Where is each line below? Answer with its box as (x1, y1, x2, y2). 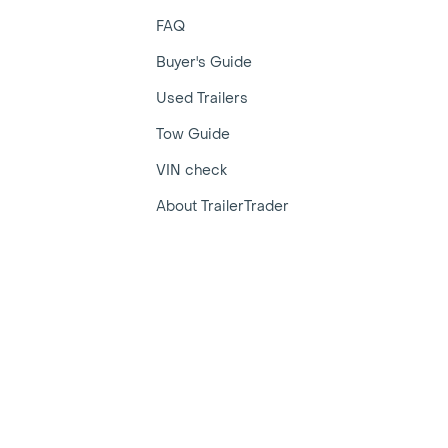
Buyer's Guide (156, 53, 253, 72)
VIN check (156, 161, 228, 180)
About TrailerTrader (156, 197, 290, 216)
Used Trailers (156, 89, 249, 108)
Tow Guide (156, 125, 231, 144)
